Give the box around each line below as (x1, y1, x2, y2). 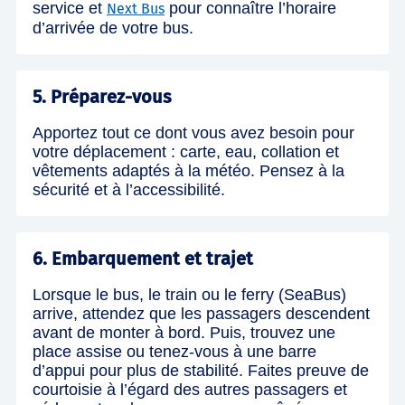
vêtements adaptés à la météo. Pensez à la (33, 161, 344, 180)
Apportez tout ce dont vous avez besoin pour (33, 123, 354, 142)
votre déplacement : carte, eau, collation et (33, 142, 339, 161)
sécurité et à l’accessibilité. (33, 180, 225, 199)
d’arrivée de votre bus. (33, 18, 193, 37)
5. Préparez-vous (33, 85, 172, 108)
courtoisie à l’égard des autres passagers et (33, 380, 347, 399)
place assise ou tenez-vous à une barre (33, 342, 316, 361)
